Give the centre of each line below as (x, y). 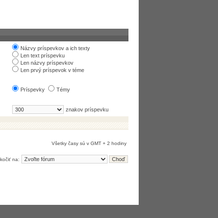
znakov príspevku (87, 109)
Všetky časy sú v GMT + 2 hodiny (89, 143)
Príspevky (33, 90)
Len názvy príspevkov (47, 63)
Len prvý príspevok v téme (52, 70)
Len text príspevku (43, 55)
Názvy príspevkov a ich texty (55, 48)
